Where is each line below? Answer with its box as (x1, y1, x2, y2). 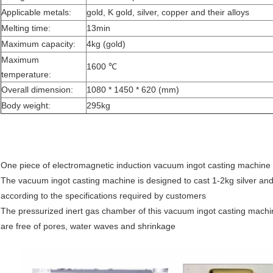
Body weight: (1, 101, 51, 111)
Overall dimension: (1, 85, 73, 95)
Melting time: (1, 23, 51, 34)
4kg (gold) (87, 39, 126, 49)
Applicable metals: (1, 7, 71, 18)
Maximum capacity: (1, 39, 76, 49)
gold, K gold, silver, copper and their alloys (87, 7, 249, 18)
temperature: (1, 69, 51, 80)
